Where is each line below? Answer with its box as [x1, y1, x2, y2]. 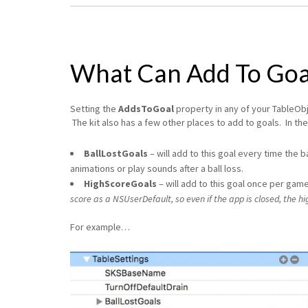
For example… [70, 220, 130, 233]
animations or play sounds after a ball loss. [70, 162, 243, 175]
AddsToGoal [118, 102, 174, 115]
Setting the [70, 102, 118, 115]
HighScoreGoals [84, 177, 157, 190]
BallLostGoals [84, 146, 150, 159]
